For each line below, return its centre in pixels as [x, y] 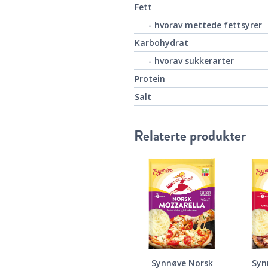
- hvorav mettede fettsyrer [205, 25]
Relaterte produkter [190, 136]
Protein [150, 79]
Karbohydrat [162, 43]
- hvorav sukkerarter [191, 61]
